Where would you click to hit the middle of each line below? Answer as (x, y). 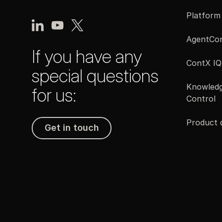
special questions (95, 76)
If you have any (87, 56)
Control (201, 98)
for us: (54, 95)
